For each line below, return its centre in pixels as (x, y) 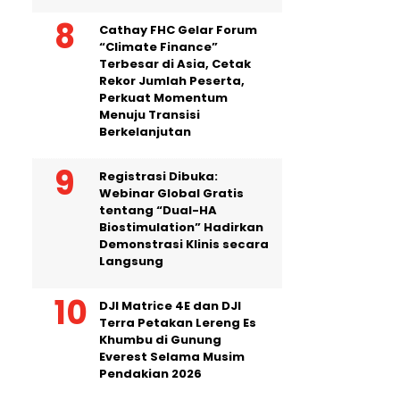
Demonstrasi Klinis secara (184, 244)
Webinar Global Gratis (171, 193)
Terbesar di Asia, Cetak (175, 63)
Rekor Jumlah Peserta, (172, 80)
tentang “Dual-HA (158, 210)
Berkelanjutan (145, 131)
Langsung (131, 261)
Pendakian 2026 (150, 373)
